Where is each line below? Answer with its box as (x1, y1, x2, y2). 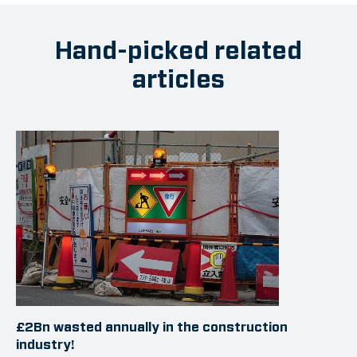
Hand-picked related (55, 33, 302, 67)
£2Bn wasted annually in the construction (16, 318, 288, 335)
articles (132, 62, 225, 96)
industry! (16, 335, 75, 353)
